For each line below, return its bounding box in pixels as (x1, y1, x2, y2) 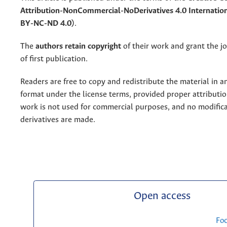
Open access (134, 190, 191, 202)
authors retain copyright (35, 42, 121, 51)
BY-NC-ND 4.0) (20, 19, 74, 28)
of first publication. (20, 54, 88, 63)
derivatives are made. (20, 115, 95, 124)
